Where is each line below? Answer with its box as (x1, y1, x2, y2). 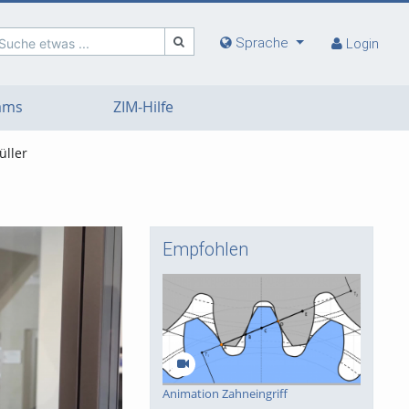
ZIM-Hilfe (112, 97, 173, 117)
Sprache (236, 35, 289, 52)
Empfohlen (162, 238, 248, 260)
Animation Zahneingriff (162, 384, 288, 402)
